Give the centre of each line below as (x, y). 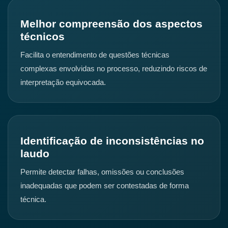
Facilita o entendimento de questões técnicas (95, 55)
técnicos (42, 37)
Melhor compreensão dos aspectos (111, 24)
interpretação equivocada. (63, 82)
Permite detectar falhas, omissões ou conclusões (102, 172)
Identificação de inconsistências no (112, 141)
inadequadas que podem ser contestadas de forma (105, 186)
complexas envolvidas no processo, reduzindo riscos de (114, 69)
